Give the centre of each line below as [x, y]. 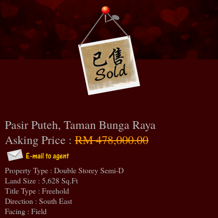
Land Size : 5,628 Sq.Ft [41, 180]
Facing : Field [26, 211]
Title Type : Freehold [37, 190]
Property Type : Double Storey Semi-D [64, 170]
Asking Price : [40, 139]
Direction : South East [38, 200]
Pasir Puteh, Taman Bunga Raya [80, 124]
